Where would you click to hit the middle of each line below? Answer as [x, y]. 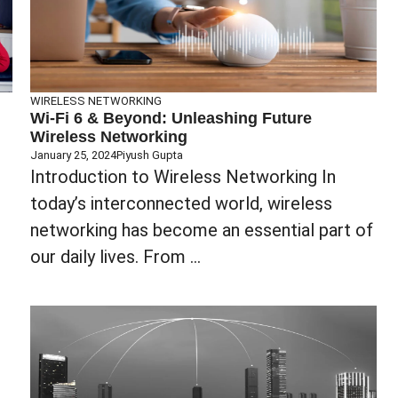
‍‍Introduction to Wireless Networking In [183, 176]
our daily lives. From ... [115, 256]
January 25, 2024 [73, 155]
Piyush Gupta [150, 155]
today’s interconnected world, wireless [181, 203]
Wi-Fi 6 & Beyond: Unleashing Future [171, 118]
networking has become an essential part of [202, 230]
